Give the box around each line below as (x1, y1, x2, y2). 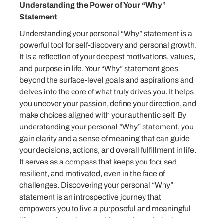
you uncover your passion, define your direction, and (19, 99, 196, 108)
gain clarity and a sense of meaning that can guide (19, 134, 190, 143)
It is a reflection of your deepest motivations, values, (19, 53, 195, 61)
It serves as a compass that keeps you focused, (19, 158, 179, 166)
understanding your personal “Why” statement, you (19, 123, 194, 131)
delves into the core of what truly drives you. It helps (19, 88, 194, 96)
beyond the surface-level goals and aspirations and (19, 76, 193, 85)
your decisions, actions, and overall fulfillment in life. (19, 146, 196, 155)
